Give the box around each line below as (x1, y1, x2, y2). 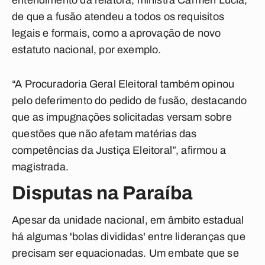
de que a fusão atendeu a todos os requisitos (12, 11, 224, 22)
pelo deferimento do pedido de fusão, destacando (12, 95, 247, 106)
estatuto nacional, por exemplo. (12, 44, 161, 56)
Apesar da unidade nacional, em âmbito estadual (12, 214, 244, 226)
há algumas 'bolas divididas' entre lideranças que (12, 231, 245, 243)
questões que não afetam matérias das (12, 128, 197, 140)
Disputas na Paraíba (12, 183, 193, 203)
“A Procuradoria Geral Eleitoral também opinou (12, 78, 235, 90)
